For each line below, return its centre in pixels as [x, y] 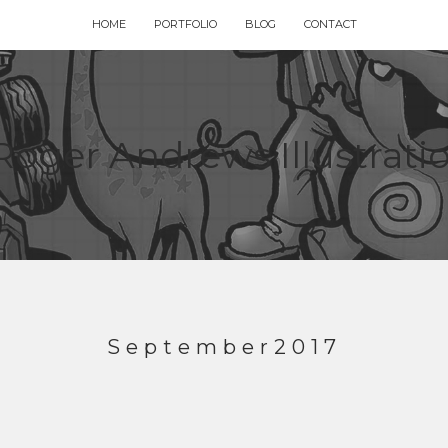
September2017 [224, 347]
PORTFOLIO [185, 24]
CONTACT [330, 24]
